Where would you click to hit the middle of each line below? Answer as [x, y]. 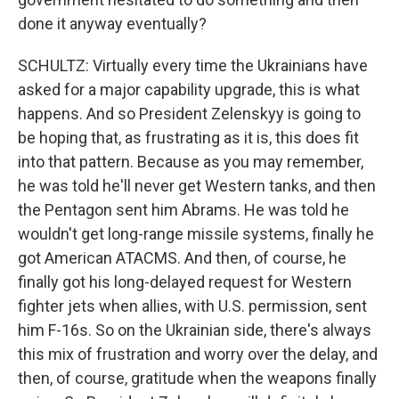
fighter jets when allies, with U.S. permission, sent [192, 306]
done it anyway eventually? [112, 24]
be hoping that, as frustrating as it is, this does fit [188, 138]
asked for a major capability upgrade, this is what [189, 90]
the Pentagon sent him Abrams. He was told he [183, 210]
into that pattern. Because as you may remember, [191, 162]
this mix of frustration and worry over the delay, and [198, 354]
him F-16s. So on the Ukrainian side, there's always [195, 330]
